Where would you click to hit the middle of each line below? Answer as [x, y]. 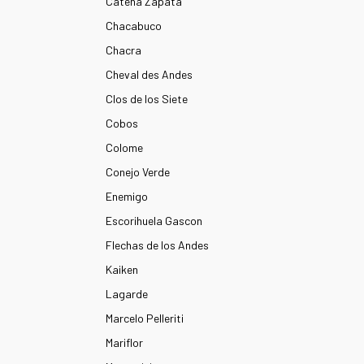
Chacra [123, 50]
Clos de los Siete [147, 99]
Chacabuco [134, 26]
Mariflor [124, 342]
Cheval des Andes [149, 74]
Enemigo [127, 196]
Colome [124, 147]
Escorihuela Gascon [154, 221]
